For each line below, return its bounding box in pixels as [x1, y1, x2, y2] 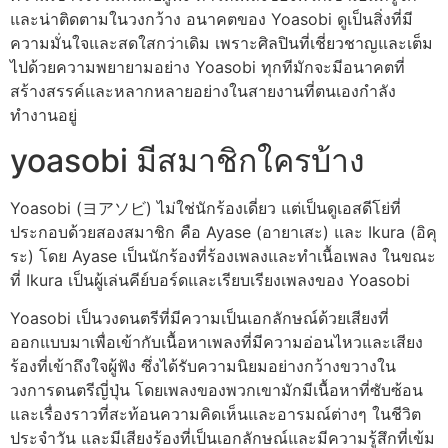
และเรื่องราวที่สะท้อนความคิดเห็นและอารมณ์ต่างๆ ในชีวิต [10, 403, 421, 424]
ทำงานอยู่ [10, 105, 77, 126]
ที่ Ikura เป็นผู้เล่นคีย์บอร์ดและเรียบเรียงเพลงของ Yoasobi [10, 269, 410, 290]
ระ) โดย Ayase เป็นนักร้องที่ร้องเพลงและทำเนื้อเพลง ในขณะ [10, 245, 436, 266]
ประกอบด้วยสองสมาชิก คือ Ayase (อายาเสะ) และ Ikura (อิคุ [10, 221, 437, 242]
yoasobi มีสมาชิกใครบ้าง [10, 140, 365, 180]
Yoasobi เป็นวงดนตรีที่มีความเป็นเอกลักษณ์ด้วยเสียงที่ [10, 307, 389, 328]
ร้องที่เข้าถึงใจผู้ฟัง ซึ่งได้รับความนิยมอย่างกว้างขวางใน [10, 355, 396, 376]
